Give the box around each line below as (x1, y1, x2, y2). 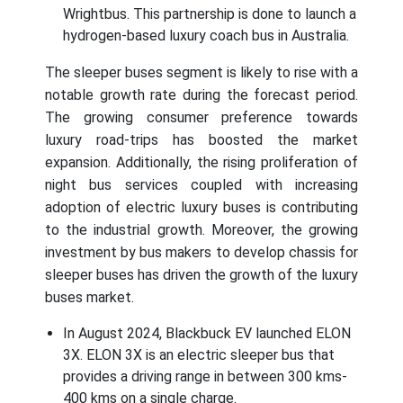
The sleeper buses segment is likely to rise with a (45, 64, 358, 82)
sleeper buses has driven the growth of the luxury (45, 266, 358, 284)
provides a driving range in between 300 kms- (63, 368, 347, 386)
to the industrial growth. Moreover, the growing (45, 221, 358, 239)
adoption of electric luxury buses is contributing (45, 199, 358, 217)
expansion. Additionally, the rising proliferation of (45, 154, 358, 172)
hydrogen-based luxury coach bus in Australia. (63, 27, 349, 45)
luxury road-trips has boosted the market (45, 131, 358, 149)
